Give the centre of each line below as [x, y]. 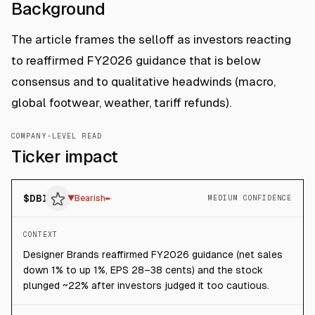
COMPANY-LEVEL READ [57, 136]
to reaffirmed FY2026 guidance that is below [136, 60]
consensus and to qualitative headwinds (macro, [143, 82]
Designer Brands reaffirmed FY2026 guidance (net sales [153, 255]
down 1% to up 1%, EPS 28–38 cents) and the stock [143, 270]
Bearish [90, 198]
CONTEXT [40, 234]
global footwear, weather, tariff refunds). [121, 103]
